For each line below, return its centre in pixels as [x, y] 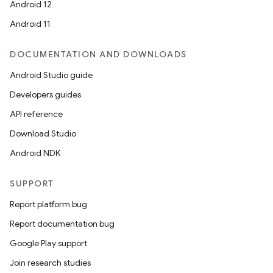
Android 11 [30, 24]
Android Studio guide [51, 75]
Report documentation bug [62, 224]
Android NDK [35, 153]
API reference [36, 114]
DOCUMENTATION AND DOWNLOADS [98, 54]
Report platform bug [48, 204]
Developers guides [45, 94]
